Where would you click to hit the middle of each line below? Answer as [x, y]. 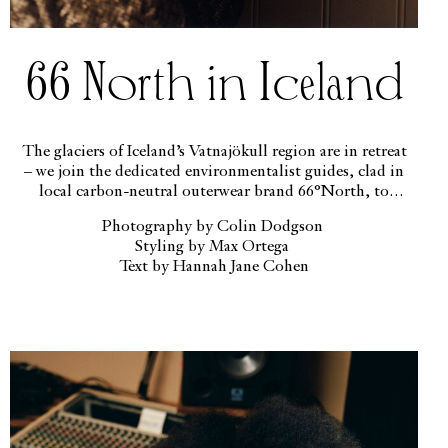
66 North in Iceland [214, 84]
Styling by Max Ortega [214, 246]
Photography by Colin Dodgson [214, 226]
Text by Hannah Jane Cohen [214, 266]
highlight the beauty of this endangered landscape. [214, 211]
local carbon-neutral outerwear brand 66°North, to [214, 191]
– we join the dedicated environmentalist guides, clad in [214, 171]
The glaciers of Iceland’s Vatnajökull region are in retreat [214, 151]
